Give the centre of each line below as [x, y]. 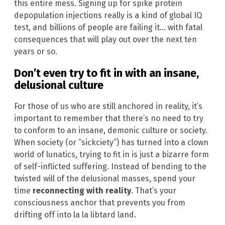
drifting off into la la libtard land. [75, 214]
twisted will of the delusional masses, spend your [105, 178]
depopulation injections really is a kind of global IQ [108, 16]
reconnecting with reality [82, 190]
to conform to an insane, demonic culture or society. [111, 130]
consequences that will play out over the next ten [105, 40]
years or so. [36, 52]
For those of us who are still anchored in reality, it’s [108, 106]
